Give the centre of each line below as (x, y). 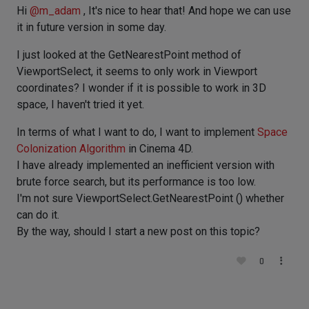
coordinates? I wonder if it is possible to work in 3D (141, 88)
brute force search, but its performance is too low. (136, 182)
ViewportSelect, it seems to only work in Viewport (137, 71)
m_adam (60, 11)
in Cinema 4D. (159, 149)
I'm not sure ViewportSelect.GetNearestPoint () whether (150, 198)
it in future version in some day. (91, 27)
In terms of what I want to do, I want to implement (137, 132)
